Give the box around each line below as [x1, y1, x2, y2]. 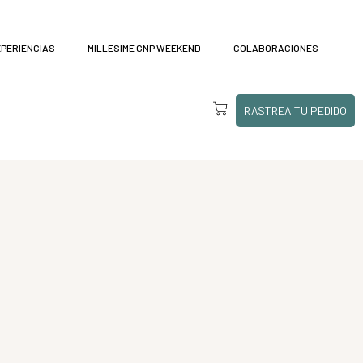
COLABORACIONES [233, 42, 318, 53]
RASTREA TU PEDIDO [243, 104, 347, 117]
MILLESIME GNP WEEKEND [87, 42, 201, 53]
